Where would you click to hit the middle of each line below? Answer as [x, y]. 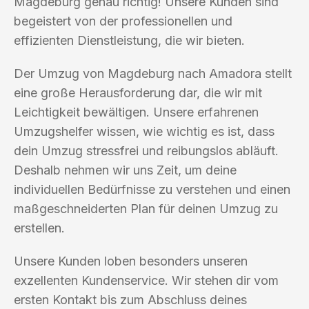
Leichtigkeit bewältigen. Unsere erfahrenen [136, 112]
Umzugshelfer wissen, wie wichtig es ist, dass [144, 131]
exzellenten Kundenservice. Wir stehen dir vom [146, 280]
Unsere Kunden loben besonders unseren [131, 261]
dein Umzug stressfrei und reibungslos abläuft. [146, 150]
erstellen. [39, 228]
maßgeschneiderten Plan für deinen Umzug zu [146, 208]
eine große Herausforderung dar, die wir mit [138, 92]
